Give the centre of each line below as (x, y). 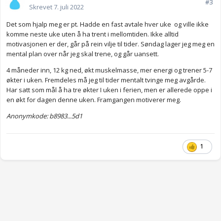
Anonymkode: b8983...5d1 (44, 116)
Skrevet (41, 7)
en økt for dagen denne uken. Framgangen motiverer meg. (94, 100)
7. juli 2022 (69, 7)
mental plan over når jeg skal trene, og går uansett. (83, 54)
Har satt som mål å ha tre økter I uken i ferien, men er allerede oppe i (109, 90)
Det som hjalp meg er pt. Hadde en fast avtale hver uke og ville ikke (108, 24)
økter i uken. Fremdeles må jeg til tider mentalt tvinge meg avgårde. (106, 80)
